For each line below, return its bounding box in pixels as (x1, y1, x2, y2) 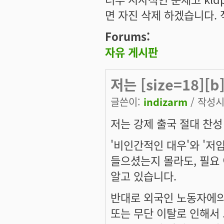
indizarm (143, 94, 187, 109)
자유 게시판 (105, 43, 158, 59)
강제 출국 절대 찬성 (133, 114, 222, 131)
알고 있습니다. (110, 167, 176, 183)
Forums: (105, 28, 153, 44)
